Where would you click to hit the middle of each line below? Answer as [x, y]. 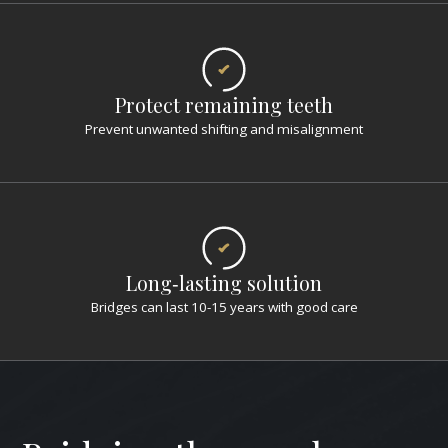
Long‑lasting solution [224, 283]
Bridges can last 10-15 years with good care [224, 307]
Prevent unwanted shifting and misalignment [224, 128]
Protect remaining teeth [224, 104]
